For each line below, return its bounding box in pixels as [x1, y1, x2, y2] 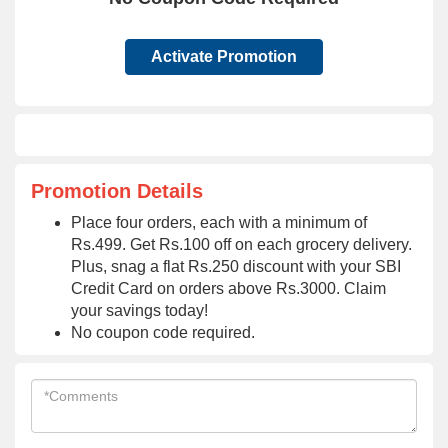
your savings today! [71, 302, 208, 319]
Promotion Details [31, 180, 203, 202]
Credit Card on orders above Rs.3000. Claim [71, 280, 386, 297]
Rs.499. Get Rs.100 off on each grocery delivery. [71, 236, 412, 253]
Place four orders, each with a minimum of [71, 214, 367, 231]
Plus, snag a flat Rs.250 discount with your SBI [71, 258, 401, 275]
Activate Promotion [151, 48, 297, 65]
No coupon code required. [71, 324, 255, 341]
